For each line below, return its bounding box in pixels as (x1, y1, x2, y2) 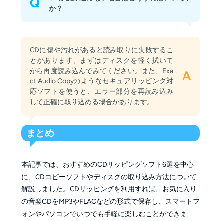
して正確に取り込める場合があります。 (30, 98, 154, 107)
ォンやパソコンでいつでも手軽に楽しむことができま (21, 210, 187, 219)
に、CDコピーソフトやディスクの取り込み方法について (21, 173, 197, 182)
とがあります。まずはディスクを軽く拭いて (30, 56, 174, 65)
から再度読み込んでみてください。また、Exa (30, 67, 174, 75)
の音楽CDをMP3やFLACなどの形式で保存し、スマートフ (21, 197, 200, 206)
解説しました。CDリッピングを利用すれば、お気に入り (21, 185, 197, 194)
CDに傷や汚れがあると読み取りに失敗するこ (30, 46, 174, 55)
